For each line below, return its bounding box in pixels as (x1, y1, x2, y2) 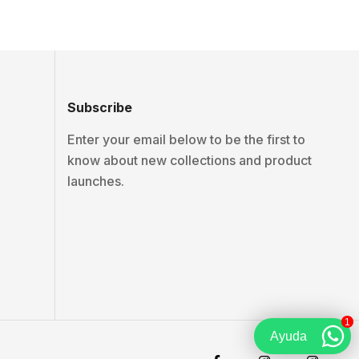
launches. (67, 173, 125, 189)
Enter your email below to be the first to (67, 131, 306, 147)
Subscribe (67, 99, 133, 115)
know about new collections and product (67, 152, 313, 168)
